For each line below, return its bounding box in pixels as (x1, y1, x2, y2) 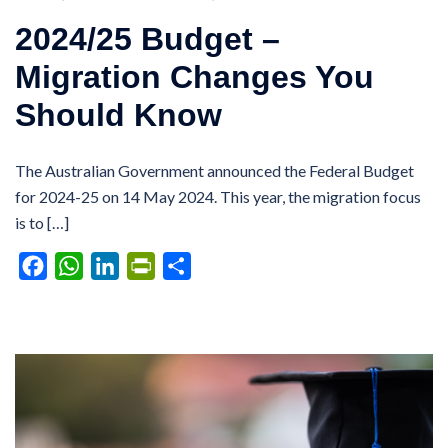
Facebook (47, 255, 117, 275)
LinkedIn (119, 255, 178, 275)
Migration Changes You (15, 58, 374, 95)
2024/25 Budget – (15, 20, 280, 57)
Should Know (15, 96, 222, 133)
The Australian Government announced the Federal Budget (15, 160, 414, 180)
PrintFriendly (155, 255, 245, 275)
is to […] (15, 212, 69, 232)
